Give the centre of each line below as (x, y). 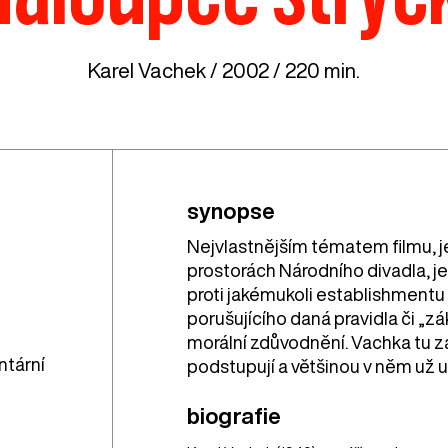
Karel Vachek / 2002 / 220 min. (224, 70)
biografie (234, 416)
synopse (231, 211)
